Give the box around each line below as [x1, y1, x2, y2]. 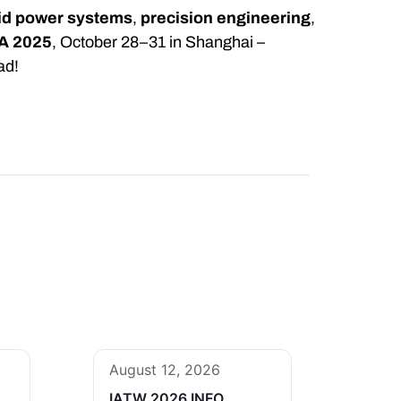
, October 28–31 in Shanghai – [52, 33, 266, 52]
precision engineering [141, 9, 311, 28]
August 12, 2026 [108, 361, 220, 380]
